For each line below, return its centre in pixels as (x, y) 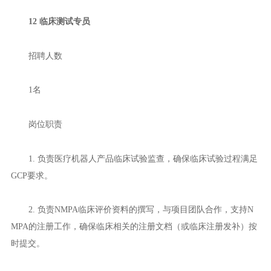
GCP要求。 (31, 175)
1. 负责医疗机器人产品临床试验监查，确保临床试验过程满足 (143, 158)
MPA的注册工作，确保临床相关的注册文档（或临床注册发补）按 (134, 227)
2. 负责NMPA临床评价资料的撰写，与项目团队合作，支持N (141, 210)
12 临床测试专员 (59, 21)
